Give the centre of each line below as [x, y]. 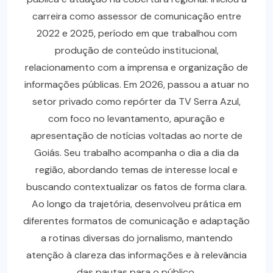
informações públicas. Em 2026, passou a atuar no [136, 84]
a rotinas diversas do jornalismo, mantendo [136, 238]
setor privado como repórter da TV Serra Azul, [136, 101]
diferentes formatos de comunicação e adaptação [136, 221]
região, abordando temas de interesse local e [136, 169]
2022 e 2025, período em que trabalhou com [136, 33]
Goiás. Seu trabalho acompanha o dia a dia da [136, 152]
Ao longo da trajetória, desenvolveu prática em [136, 204]
